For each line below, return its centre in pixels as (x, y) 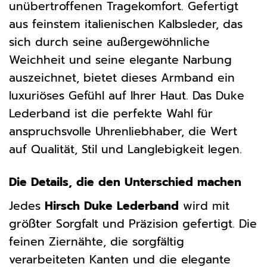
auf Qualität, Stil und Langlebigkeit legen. (125, 149)
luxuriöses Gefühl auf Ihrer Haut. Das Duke (127, 95)
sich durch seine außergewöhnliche (109, 42)
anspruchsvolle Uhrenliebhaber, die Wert (123, 131)
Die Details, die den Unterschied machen (125, 182)
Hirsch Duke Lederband (112, 206)
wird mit (204, 206)
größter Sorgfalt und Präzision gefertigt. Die (133, 223)
